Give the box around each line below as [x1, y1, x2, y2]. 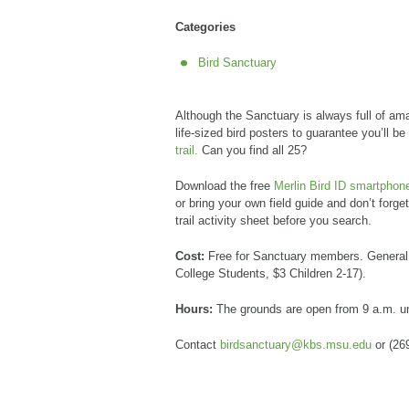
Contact [175, 338, 220, 351]
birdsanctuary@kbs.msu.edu [220, 338, 372, 351]
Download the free [175, 179, 274, 193]
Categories [175, 20, 236, 34]
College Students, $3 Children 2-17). [175, 267, 366, 280]
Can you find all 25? [198, 143, 307, 157]
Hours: [175, 302, 213, 316]
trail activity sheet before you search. [175, 214, 375, 227]
